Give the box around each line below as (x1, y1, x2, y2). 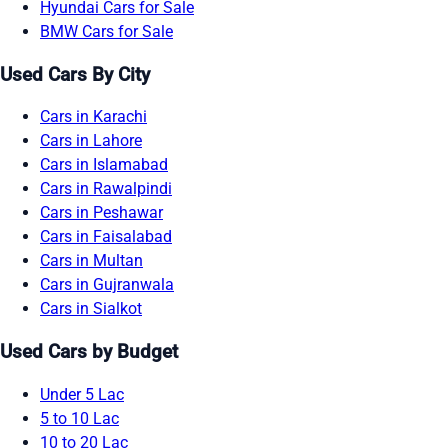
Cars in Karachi (40, 107, 147, 127)
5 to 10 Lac (40, 408, 119, 428)
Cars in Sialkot (40, 299, 142, 319)
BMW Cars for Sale (40, 21, 173, 41)
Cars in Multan (40, 251, 143, 271)
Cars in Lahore (40, 131, 142, 151)
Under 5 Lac (40, 384, 124, 404)
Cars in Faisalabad (40, 227, 172, 247)
